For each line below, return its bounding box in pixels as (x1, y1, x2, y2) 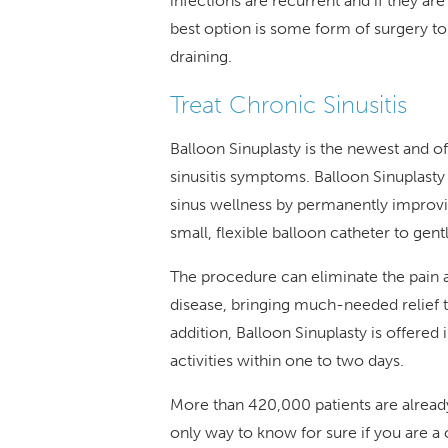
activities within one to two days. (169, 350, 404, 370)
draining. (169, 46, 232, 66)
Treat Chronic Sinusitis (169, 89, 407, 119)
